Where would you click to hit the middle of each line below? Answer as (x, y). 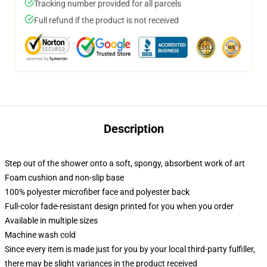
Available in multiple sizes (51, 221)
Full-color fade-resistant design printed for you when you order (119, 206)
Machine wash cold (40, 235)
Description (133, 129)
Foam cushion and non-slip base (64, 178)
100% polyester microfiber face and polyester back (97, 192)
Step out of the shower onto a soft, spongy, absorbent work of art (125, 163)
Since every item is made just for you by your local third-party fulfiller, (130, 249)
